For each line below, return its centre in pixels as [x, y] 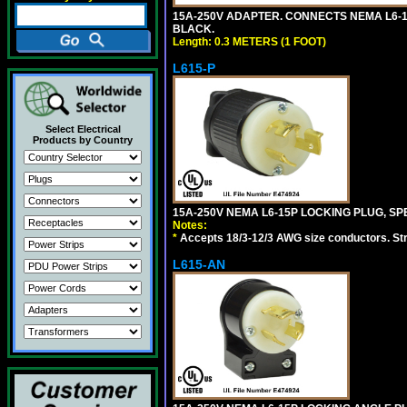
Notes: [190, 225]
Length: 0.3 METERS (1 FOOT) [249, 41]
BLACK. [194, 29]
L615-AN [199, 264]
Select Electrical [83, 129]
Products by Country [83, 140]
